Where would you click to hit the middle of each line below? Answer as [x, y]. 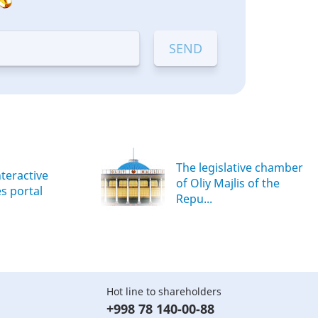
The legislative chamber [240, 168]
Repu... [194, 199]
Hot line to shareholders [164, 291]
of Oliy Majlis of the [228, 183]
